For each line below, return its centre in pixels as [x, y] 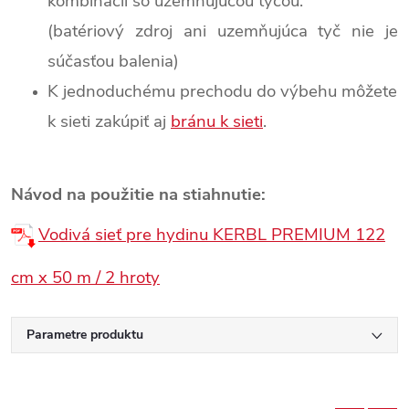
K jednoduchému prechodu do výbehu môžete [222, 91]
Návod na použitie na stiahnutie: [138, 194]
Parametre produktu [85, 334]
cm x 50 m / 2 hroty [85, 277]
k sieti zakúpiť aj [109, 121]
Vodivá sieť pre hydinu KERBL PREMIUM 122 [212, 235]
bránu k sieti [217, 121]
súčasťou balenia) [113, 61]
